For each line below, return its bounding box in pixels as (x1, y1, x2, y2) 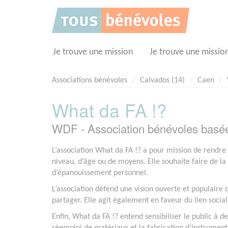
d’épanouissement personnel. (52, 169, 148, 178)
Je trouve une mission (53, 47, 133, 57)
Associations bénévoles (52, 76, 127, 84)
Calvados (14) (140, 76, 185, 84)
